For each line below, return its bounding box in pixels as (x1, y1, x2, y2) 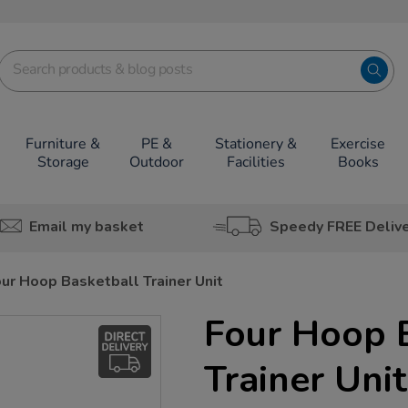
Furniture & (25, 134, 101, 154)
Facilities (226, 152, 285, 172)
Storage (36, 152, 89, 172)
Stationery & (214, 134, 297, 154)
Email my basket (28, 216, 144, 237)
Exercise (331, 134, 386, 154)
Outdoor (129, 152, 184, 172)
